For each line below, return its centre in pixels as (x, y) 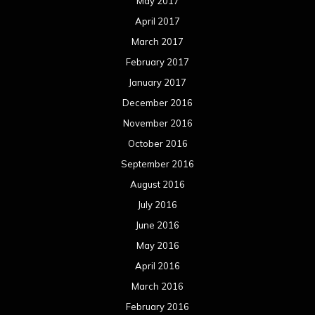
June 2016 (157, 225)
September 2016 (157, 164)
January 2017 (157, 83)
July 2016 (157, 205)
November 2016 (157, 123)
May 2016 (157, 246)
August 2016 (157, 185)
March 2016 (157, 287)
